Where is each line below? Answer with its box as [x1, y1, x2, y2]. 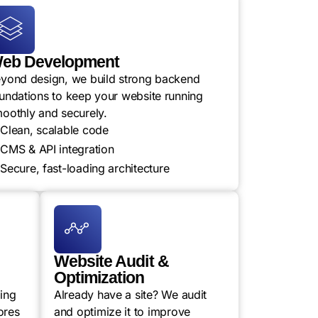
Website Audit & [54, 252, 169, 270]
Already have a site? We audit [54, 287, 207, 302]
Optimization [54, 268, 145, 287]
